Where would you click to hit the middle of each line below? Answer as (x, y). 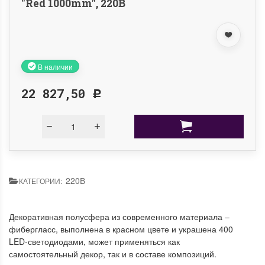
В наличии (54, 66)
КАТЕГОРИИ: (41, 181)
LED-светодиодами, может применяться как (94, 242)
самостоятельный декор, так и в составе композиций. (113, 254)
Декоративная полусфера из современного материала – (119, 217)
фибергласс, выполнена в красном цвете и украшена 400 (121, 229)
